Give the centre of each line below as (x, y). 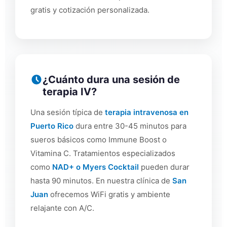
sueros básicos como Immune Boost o (99, 140)
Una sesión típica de (68, 112)
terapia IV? (70, 92)
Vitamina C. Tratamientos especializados (103, 154)
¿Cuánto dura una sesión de (111, 80)
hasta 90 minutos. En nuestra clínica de (101, 181)
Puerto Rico (52, 126)
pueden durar (164, 167)
